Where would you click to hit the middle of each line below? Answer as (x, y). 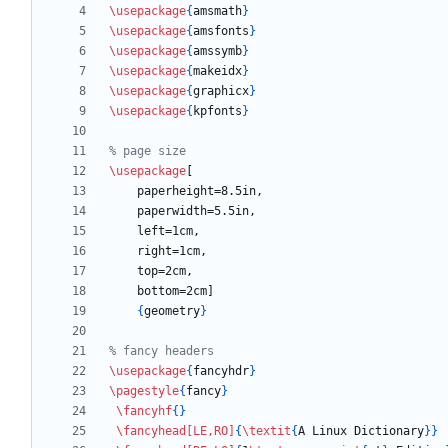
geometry (172, 311)
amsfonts (221, 31)
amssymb (217, 51)
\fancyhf (144, 411)
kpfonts (217, 111)
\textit (266, 431)
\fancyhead (151, 431)
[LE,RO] (210, 431)
